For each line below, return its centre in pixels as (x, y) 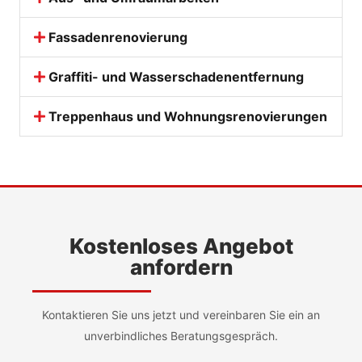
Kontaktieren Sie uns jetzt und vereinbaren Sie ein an (181, 315)
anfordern (181, 267)
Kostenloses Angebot (181, 246)
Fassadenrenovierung (118, 37)
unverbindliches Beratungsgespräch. (181, 336)
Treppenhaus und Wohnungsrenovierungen (188, 116)
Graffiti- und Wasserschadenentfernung (177, 77)
